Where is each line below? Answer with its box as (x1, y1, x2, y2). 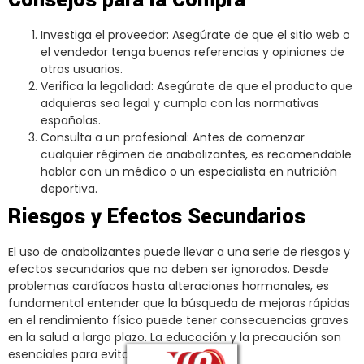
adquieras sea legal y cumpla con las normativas (41, 95, 319, 112)
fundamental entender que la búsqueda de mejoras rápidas (8, 295, 350, 312)
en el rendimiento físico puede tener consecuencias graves (8, 312, 349, 329)
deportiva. (41, 180, 97, 197)
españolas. (41, 112, 101, 129)
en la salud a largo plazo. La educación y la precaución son (8, 329, 341, 346)
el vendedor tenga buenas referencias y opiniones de (41, 44, 344, 61)
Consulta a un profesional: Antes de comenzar (41, 129, 305, 146)
